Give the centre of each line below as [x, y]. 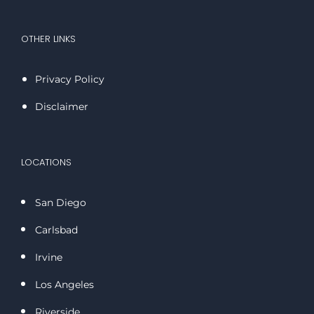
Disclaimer [62, 107]
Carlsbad [56, 230]
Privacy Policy [70, 80]
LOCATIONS [46, 163]
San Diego [61, 203]
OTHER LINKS [48, 39]
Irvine [49, 258]
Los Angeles [64, 285]
